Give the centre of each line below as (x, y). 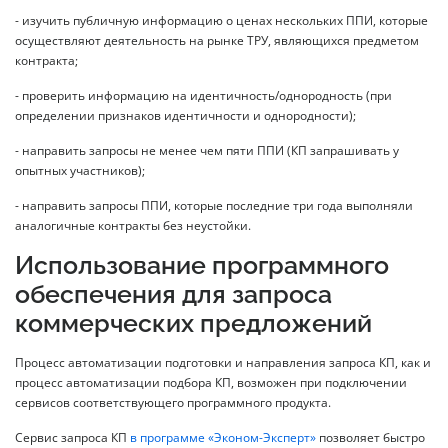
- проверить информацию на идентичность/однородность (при (203, 96)
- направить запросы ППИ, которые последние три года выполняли (214, 206)
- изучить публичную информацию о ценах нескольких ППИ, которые (221, 21)
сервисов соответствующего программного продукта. (173, 403)
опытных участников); (80, 171)
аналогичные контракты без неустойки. (133, 226)
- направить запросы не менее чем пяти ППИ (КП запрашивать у (207, 151)
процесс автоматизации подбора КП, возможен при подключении (211, 383)
